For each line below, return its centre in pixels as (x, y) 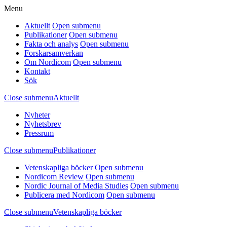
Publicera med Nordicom (64, 195)
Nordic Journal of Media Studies (76, 186)
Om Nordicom (48, 62)
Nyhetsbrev (43, 124)
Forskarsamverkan (54, 53)
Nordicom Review (54, 177)
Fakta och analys (51, 44)
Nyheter (37, 115)
